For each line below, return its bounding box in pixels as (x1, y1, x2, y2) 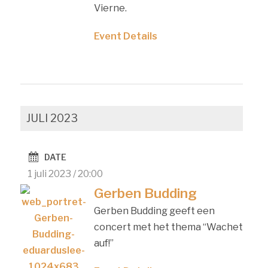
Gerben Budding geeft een (93, 205, 215, 217)
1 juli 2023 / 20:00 (28, 167, 103, 179)
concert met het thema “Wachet (93, 221, 243, 233)
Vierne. (93, 2, 127, 14)
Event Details (93, 30, 157, 42)
